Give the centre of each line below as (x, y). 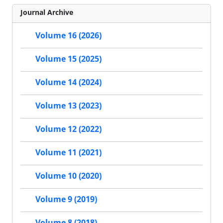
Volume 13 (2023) (68, 106)
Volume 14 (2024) (68, 82)
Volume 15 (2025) (68, 59)
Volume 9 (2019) (66, 199)
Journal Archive (47, 12)
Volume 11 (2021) (68, 153)
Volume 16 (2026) (68, 36)
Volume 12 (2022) (68, 129)
